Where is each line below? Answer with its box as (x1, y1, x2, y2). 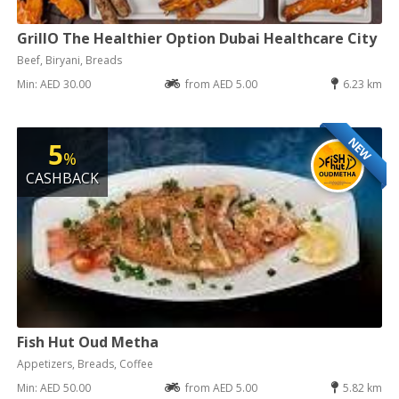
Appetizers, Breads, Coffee (17, 355, 154, 371)
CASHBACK (26, 167, 100, 188)
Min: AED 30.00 (17, 76, 92, 92)
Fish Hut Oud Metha (17, 331, 159, 352)
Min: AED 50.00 (17, 379, 92, 395)
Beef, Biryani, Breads (17, 52, 123, 68)
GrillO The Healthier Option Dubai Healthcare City (17, 28, 378, 48)
